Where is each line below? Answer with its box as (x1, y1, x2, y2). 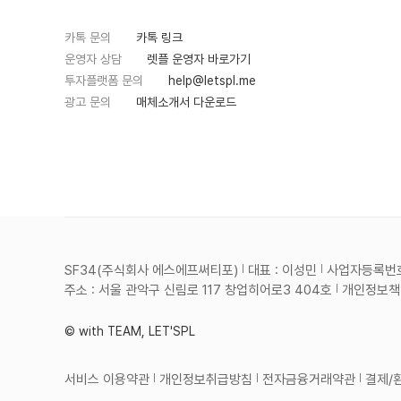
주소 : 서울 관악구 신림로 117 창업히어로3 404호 (64, 282, 332, 298)
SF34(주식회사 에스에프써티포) (64, 262, 238, 278)
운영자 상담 (64, 52, 122, 67)
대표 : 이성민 (248, 262, 317, 278)
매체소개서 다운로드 (136, 95, 236, 110)
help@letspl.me (168, 73, 256, 89)
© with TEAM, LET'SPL (64, 324, 195, 338)
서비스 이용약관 (64, 371, 149, 388)
